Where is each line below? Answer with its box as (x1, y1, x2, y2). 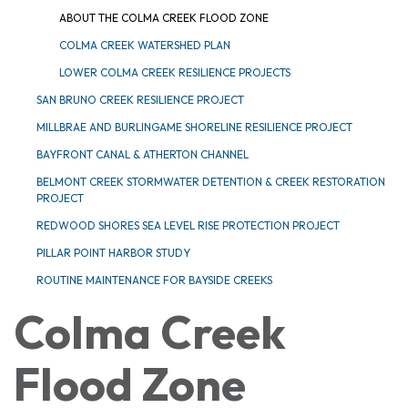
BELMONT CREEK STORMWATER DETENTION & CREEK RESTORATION (36, 175, 385, 189)
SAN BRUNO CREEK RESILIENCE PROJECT (36, 93, 244, 107)
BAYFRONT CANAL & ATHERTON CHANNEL (36, 148, 249, 162)
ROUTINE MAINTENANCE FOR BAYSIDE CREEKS (36, 273, 272, 288)
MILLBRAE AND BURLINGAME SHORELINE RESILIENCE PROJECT (36, 120, 352, 135)
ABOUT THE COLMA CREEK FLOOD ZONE (59, 11, 269, 25)
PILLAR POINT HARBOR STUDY (36, 246, 190, 260)
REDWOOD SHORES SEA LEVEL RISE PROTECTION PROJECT (36, 219, 340, 233)
